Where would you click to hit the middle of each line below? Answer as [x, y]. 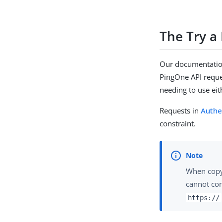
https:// [204, 197]
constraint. [178, 123]
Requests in [180, 110]
